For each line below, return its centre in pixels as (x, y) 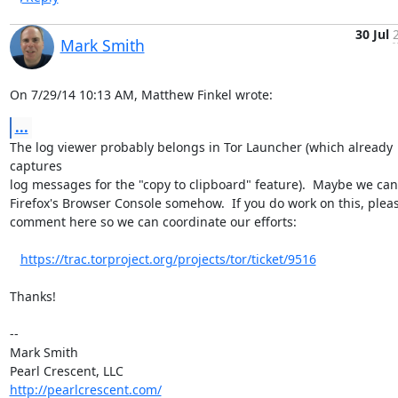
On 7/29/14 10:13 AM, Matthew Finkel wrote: (141, 95)
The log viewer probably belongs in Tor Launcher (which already (201, 147)
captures (37, 166)
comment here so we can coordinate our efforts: (153, 222)
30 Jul (372, 34)
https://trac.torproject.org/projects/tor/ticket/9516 (168, 259)
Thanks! (32, 296)
